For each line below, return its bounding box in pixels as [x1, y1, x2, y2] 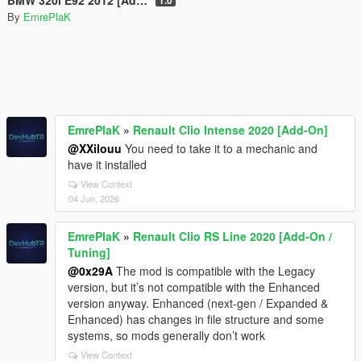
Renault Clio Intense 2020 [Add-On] [133, 121, 328, 138]
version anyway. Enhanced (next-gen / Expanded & [68, 294, 328, 311]
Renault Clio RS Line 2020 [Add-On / [133, 227, 332, 244]
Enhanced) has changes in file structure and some [68, 310, 324, 327]
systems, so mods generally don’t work [68, 326, 265, 343]
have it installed [68, 156, 147, 172]
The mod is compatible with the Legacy [113, 262, 315, 279]
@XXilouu [68, 139, 122, 156]
